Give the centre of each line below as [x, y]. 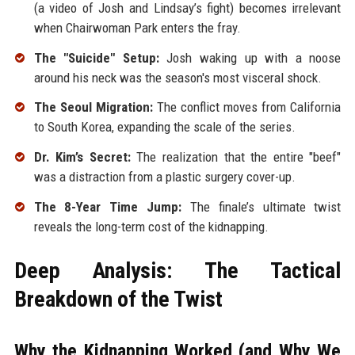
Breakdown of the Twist [118, 299]
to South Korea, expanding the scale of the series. [164, 127]
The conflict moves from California [247, 107]
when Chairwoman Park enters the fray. [137, 27]
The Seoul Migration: [93, 107]
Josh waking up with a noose [250, 57]
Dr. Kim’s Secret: [82, 157]
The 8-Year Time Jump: [108, 206]
